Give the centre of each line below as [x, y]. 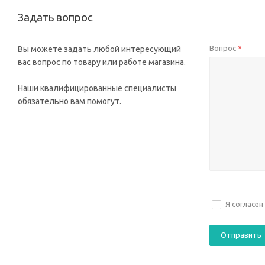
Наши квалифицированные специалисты [97, 88]
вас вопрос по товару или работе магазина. [102, 62]
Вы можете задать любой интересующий [99, 49]
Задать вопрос [55, 17]
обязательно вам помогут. [70, 101]
